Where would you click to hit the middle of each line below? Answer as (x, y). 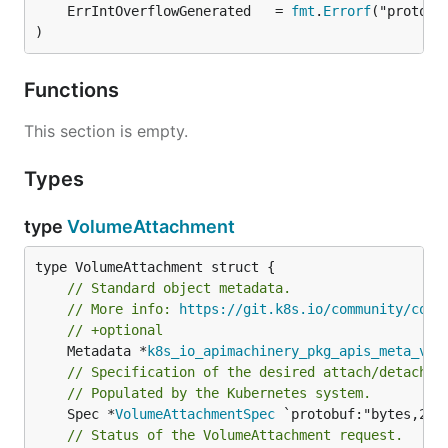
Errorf (347, 11)
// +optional (115, 330)
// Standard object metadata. (179, 288)
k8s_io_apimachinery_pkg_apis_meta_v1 (291, 351)
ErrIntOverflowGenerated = (179, 11)
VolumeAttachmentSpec (195, 414)
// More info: (123, 309)
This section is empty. (106, 131)
